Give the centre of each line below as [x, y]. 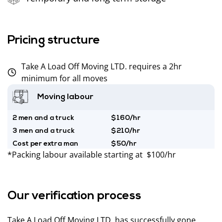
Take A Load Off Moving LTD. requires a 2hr [101, 67]
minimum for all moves [64, 79]
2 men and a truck [43, 118]
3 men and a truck [44, 131]
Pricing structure [54, 41]
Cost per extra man [45, 144]
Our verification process [74, 196]
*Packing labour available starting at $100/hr [92, 155]
